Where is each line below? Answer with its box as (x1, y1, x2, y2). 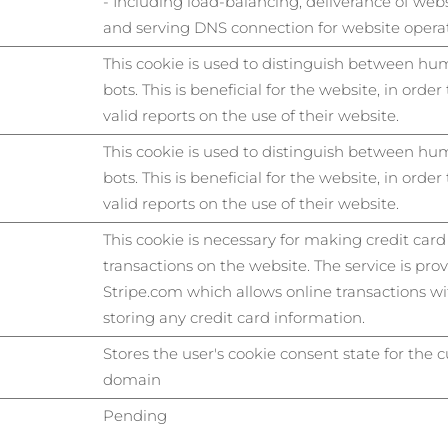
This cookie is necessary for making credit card (103, 230, 446, 249)
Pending (103, 406, 167, 425)
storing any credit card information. (103, 308, 365, 327)
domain (103, 370, 161, 389)
